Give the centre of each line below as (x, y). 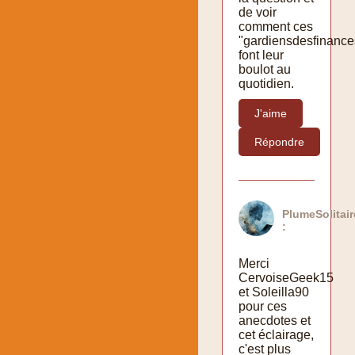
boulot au (265, 69)
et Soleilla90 (274, 292)
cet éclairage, (276, 334)
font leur (261, 55)
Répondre (279, 141)
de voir (258, 12)
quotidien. (266, 83)
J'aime (271, 113)
